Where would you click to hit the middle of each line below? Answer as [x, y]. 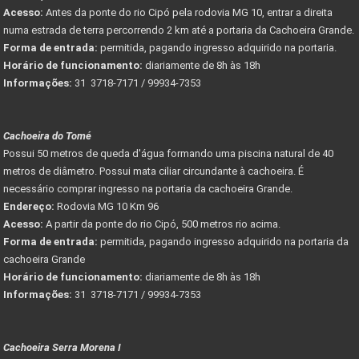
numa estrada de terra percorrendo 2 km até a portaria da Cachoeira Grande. [179, 30]
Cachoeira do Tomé [47, 135]
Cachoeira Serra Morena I [62, 347]
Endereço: [29, 206]
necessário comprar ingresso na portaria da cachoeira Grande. [148, 188]
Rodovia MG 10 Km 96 [108, 206]
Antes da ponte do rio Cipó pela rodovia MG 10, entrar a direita [188, 12]
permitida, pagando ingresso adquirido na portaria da [223, 241]
